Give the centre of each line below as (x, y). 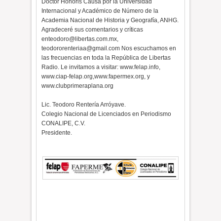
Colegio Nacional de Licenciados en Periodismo (107, 114)
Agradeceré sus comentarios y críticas (92, 30)
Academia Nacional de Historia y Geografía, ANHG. (110, 20)
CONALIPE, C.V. (64, 123)
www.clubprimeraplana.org (78, 86)
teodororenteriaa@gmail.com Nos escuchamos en (109, 48)
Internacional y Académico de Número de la (100, 11)
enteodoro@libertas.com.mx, (80, 39)
